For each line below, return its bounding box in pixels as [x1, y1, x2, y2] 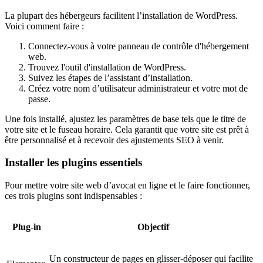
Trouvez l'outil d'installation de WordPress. [28, 62, 186, 72]
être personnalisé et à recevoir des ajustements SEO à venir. [5, 134, 224, 145]
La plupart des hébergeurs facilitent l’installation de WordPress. [5, 10, 238, 21]
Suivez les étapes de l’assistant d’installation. [28, 72, 193, 83]
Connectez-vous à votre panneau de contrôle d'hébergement [28, 41, 249, 51]
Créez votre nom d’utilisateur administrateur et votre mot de [28, 83, 248, 93]
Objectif [137, 222, 169, 232]
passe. [28, 93, 50, 104]
